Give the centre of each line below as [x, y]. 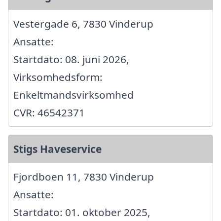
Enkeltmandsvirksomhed [74, 94]
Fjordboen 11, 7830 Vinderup [84, 176]
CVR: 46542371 [49, 112]
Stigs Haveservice [57, 149]
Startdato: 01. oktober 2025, [82, 212]
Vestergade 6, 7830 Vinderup [83, 23]
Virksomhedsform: [58, 77]
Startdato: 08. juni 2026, [71, 59]
